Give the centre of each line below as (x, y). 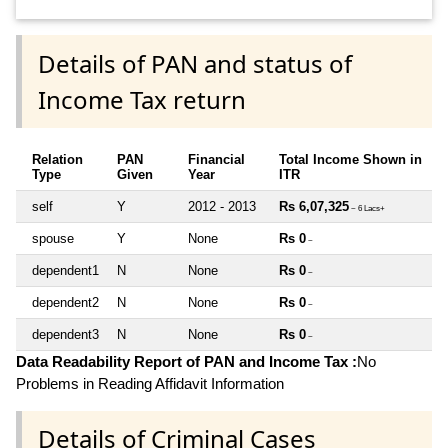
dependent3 (65, 334)
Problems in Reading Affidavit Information (150, 383)
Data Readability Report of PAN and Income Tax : (186, 361)
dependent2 (65, 302)
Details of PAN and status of (195, 63)
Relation (57, 159)
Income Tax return (142, 99)
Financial (216, 159)
